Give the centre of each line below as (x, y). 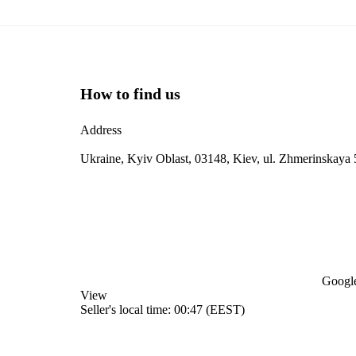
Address (101, 130)
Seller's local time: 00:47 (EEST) (163, 310)
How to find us (130, 94)
